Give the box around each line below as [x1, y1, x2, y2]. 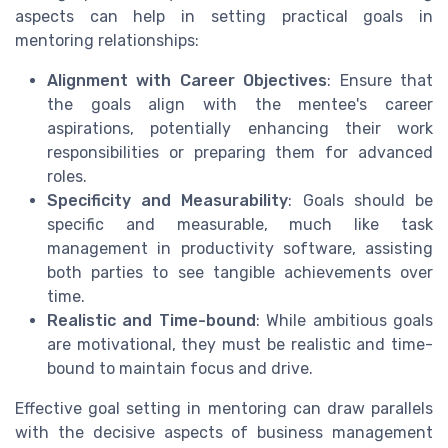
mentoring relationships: [15, 30, 199, 50]
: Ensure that [327, 70, 434, 90]
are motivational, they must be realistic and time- [47, 334, 433, 354]
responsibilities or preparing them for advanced [47, 142, 433, 162]
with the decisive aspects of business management [15, 422, 433, 442]
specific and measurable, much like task [47, 214, 433, 234]
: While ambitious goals [255, 310, 434, 330]
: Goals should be [288, 190, 434, 210]
